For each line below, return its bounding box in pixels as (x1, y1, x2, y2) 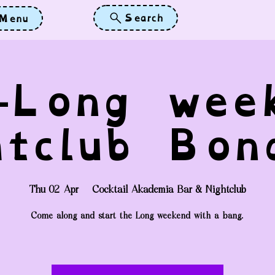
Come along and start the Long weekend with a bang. (31, 209, 244, 223)
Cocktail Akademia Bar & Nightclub (93, 183, 246, 198)
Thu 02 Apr (29, 183, 79, 198)
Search (123, 10, 163, 26)
